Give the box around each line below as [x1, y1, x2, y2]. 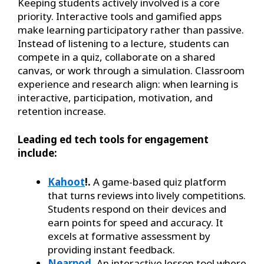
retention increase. [18, 104, 106, 118]
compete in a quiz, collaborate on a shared [18, 49, 215, 64]
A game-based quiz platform [91, 174, 226, 189]
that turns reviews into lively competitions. [48, 188, 246, 202]
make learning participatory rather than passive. [18, 22, 244, 37]
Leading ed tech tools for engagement [18, 133, 209, 147]
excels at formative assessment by [48, 229, 210, 243]
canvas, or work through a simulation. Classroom [18, 63, 245, 77]
